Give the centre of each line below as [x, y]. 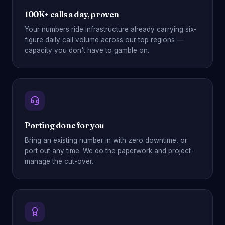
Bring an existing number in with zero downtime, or [106, 140]
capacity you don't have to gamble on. [87, 50]
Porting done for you [65, 125]
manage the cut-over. [59, 161]
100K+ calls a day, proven [72, 14]
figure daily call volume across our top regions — [104, 39]
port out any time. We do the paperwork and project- [109, 150]
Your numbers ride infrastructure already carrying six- [111, 29]
